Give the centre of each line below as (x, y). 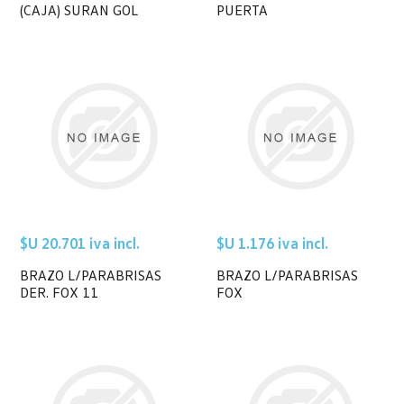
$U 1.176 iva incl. (272, 243)
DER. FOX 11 (60, 292)
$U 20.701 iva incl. (80, 243)
